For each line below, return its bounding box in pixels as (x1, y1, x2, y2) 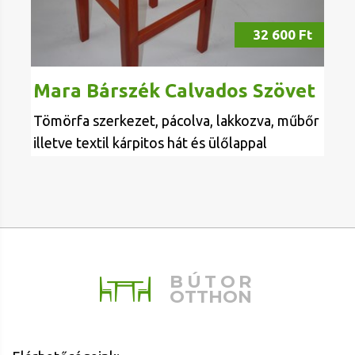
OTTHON (170, 285, 253, 307)
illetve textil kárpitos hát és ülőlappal (33, 134, 267, 151)
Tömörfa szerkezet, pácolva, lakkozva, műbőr (33, 112, 319, 128)
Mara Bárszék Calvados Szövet (33, 79, 315, 101)
